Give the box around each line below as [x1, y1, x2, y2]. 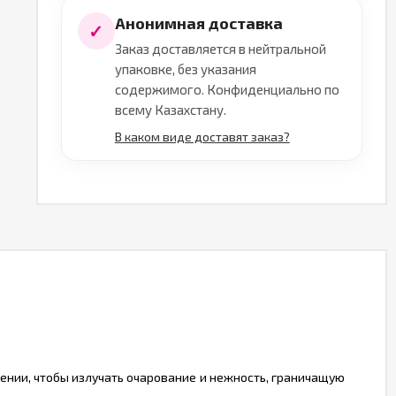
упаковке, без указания [114, 61, 256, 77]
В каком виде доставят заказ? [114, 129, 290, 144]
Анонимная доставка [114, 13, 283, 33]
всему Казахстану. [114, 102, 226, 118]
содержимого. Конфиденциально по [114, 81, 339, 97]
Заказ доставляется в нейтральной [114, 41, 326, 57]
